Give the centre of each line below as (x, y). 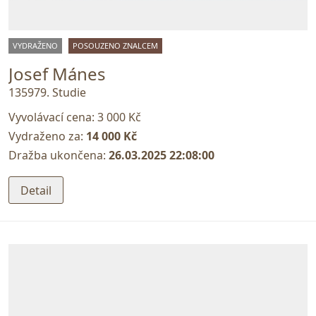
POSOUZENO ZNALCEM (115, 45)
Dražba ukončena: (59, 156)
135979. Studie (47, 93)
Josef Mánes (57, 73)
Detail (36, 190)
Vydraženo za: (47, 136)
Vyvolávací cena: (53, 117)
